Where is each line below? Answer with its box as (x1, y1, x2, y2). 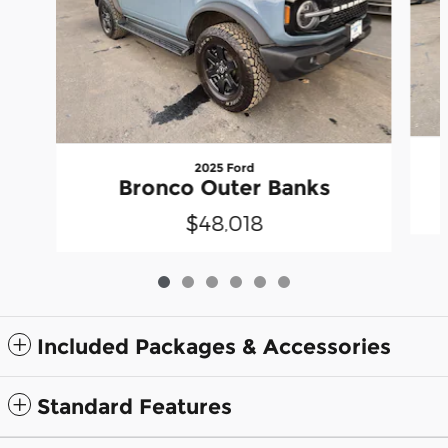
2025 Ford (193, 159, 254, 175)
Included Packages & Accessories (37, 334, 391, 360)
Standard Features (37, 394, 232, 420)
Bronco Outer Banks (117, 174, 330, 200)
